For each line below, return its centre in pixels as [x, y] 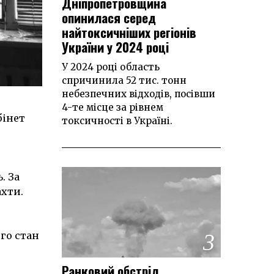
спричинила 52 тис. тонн [124, 80]
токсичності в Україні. [117, 120]
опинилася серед [109, 17]
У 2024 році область [111, 67]
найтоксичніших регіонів [129, 32]
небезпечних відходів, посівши [139, 94]
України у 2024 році [115, 46]
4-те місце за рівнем [113, 107]
